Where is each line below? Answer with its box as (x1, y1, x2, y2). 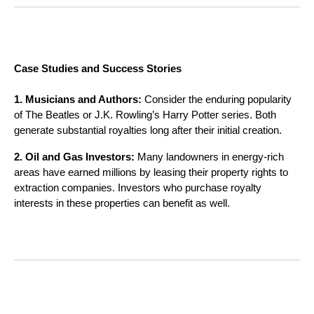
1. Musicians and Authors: (14, 93, 142, 105)
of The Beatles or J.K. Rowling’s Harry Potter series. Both (14, 109, 276, 121)
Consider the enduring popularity (142, 93, 292, 105)
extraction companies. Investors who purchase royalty (14, 182, 261, 193)
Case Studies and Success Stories (14, 63, 182, 75)
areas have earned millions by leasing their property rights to (14, 166, 288, 178)
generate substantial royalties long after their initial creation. (14, 124, 282, 136)
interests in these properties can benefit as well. (14, 197, 230, 209)
